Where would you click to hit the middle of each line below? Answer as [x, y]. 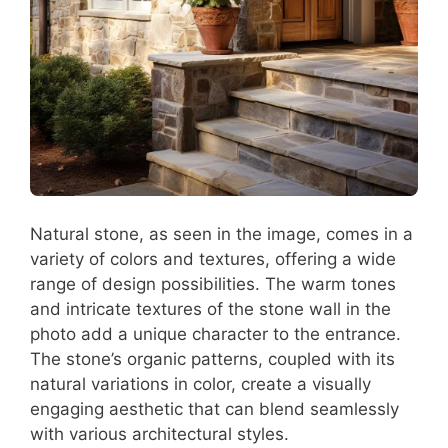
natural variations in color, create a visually [200, 383]
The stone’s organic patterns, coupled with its [212, 358]
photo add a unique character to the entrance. [215, 333]
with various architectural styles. [159, 433]
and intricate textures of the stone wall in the [210, 308]
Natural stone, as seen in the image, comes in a [221, 233]
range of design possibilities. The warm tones [213, 283]
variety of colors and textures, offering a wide [213, 258]
